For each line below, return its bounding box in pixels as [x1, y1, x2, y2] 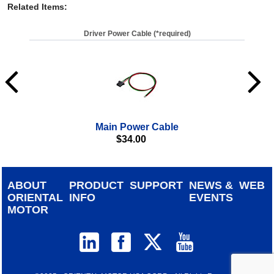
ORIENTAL [7, 191, 64, 204]
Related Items [7, 1, 64, 12]
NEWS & [189, 179, 234, 191]
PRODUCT [69, 179, 124, 191]
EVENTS [189, 191, 234, 204]
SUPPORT [130, 179, 183, 191]
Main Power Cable [95, 121, 179, 132]
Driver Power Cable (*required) [83, 29, 191, 38]
